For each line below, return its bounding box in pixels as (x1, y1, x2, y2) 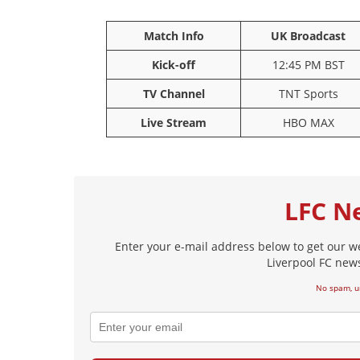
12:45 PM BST (272, 57, 345, 72)
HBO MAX (282, 115, 334, 130)
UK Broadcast (271, 28, 346, 43)
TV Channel (142, 86, 205, 101)
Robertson (117, 32, 164, 43)
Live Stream (141, 115, 207, 130)
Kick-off (152, 57, 195, 72)
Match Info (143, 28, 204, 43)
